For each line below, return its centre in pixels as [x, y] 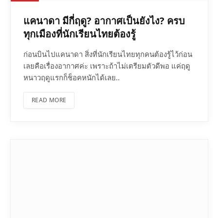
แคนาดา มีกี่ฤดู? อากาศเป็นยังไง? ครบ [104, 20]
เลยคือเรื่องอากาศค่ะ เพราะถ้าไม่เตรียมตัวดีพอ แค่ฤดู [107, 65]
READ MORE [49, 100]
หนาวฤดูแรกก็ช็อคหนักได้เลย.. [72, 77]
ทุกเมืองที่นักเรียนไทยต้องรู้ [80, 34]
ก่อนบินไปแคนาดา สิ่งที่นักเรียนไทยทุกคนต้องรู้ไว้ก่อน [108, 54]
